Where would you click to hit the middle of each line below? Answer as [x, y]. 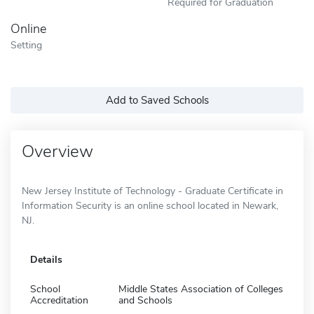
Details [46, 259]
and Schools [145, 300]
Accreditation [59, 300]
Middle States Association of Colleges [201, 289]
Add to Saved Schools [157, 100]
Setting [26, 45]
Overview [57, 151]
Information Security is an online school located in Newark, [150, 205]
